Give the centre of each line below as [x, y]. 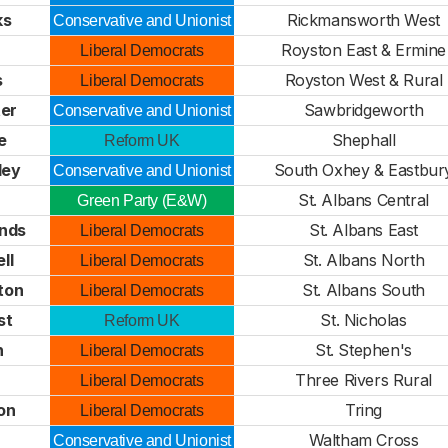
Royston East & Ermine [363, 50]
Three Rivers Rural [363, 380]
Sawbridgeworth [363, 110]
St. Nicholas [363, 320]
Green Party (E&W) [142, 200]
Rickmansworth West [363, 20]
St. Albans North [363, 260]
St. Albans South [363, 290]
